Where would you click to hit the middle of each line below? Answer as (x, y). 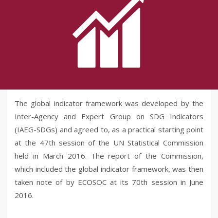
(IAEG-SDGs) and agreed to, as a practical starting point (109, 129)
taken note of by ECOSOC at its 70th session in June (109, 182)
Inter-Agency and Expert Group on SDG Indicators (109, 116)
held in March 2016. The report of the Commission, (109, 155)
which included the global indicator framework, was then (109, 169)
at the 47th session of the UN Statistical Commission (109, 142)
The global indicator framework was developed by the (109, 103)
